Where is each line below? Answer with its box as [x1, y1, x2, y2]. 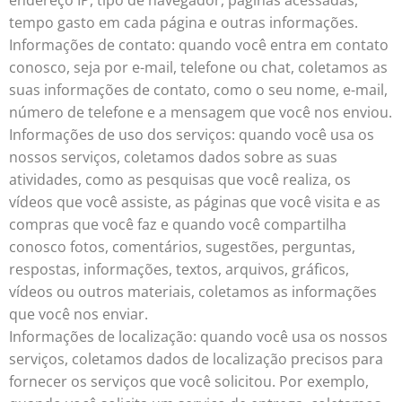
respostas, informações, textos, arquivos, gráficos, [9, 259, 349, 279]
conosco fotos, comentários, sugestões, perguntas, [9, 237, 355, 257]
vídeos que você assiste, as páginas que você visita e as [9, 192, 380, 212]
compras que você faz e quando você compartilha [9, 214, 346, 234]
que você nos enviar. [9, 304, 148, 324]
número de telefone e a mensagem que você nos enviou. [9, 102, 392, 122]
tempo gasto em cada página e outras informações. [9, 13, 358, 32]
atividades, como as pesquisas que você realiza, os [9, 170, 351, 189]
